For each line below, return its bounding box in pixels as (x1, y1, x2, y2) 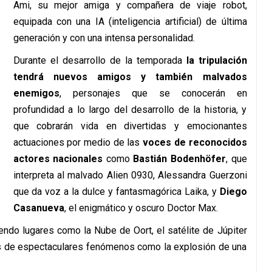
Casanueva (13, 202, 64, 214)
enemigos (13, 87, 59, 99)
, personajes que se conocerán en (59, 87, 247, 99)
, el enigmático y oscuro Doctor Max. (64, 202, 218, 214)
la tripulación (182, 55, 247, 66)
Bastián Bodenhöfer (133, 153, 226, 165)
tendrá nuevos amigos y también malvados (13, 71, 247, 83)
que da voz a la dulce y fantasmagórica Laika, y (13, 186, 220, 197)
